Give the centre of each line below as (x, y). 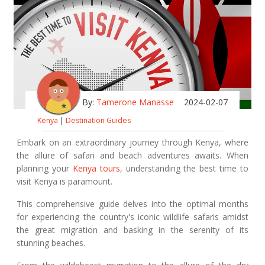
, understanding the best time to (184, 169)
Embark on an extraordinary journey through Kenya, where (132, 143)
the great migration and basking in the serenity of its (132, 230)
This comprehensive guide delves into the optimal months (132, 204)
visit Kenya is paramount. (64, 182)
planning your (45, 169)
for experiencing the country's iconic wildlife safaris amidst (132, 217)
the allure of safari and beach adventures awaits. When (132, 156)
